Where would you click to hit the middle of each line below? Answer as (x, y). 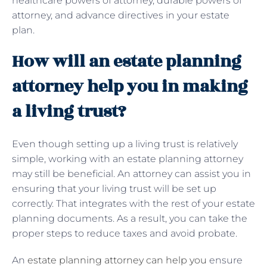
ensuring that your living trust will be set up (114, 188)
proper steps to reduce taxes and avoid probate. (126, 233)
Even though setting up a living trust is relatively (125, 144)
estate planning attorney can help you (117, 260)
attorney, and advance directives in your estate (121, 15)
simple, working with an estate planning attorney (128, 159)
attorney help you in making (130, 86)
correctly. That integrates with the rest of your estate (133, 203)
